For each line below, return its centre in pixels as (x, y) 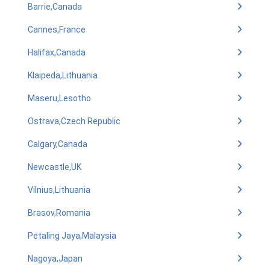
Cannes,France (57, 30)
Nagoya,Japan (55, 259)
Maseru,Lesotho (59, 98)
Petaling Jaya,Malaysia (72, 236)
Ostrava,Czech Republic (74, 121)
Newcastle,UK (55, 167)
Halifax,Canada (57, 52)
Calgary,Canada (58, 144)
